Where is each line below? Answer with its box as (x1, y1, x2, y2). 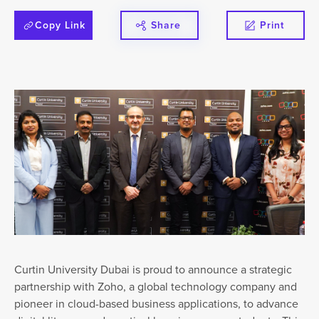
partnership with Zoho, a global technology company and (14, 278, 298, 294)
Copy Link (35, 18, 86, 32)
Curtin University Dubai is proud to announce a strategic (14, 261, 293, 277)
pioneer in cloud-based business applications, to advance (14, 295, 299, 311)
